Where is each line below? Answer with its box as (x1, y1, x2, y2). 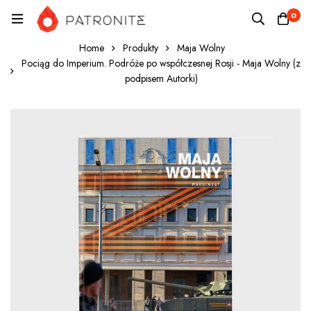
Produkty (122, 40, 158, 55)
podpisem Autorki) (124, 71, 198, 85)
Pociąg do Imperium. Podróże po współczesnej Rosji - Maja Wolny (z (22, 56, 301, 70)
